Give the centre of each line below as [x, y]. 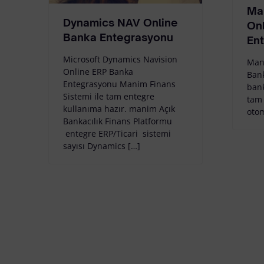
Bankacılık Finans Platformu [118, 121]
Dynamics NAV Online [121, 22]
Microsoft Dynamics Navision [120, 59]
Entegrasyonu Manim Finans [119, 84]
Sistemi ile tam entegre [109, 96]
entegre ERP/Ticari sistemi [117, 133]
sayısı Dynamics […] [102, 146]
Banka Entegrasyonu [118, 37]
